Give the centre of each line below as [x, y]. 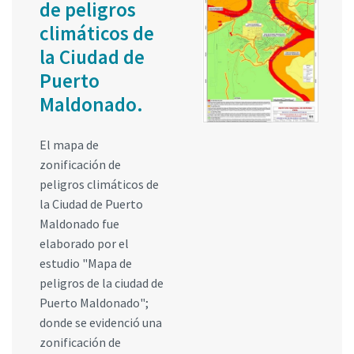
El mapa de [69, 144]
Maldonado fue [79, 223]
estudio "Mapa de [86, 263]
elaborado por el [84, 243]
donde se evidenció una [101, 322]
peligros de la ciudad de [102, 282]
